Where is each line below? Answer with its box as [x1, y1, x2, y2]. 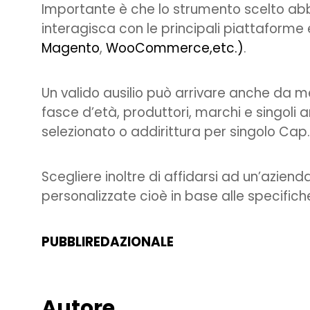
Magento [42, 38, 100, 57]
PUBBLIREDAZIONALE [42, 232, 174, 251]
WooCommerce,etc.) [106, 38, 244, 57]
